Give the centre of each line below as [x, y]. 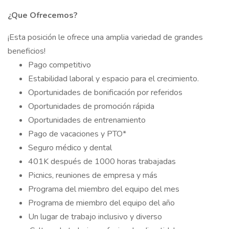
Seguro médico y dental [70, 148]
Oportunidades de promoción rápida [91, 106]
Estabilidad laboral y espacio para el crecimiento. [113, 79]
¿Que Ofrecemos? [43, 15]
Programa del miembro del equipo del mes [104, 189]
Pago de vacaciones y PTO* [77, 134]
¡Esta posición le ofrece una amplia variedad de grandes [105, 37]
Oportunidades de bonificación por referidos [105, 93]
